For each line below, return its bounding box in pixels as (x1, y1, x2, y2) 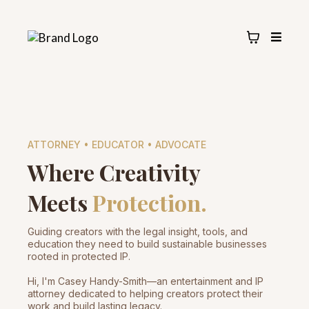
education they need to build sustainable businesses (28, 238, 267, 250)
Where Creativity (28, 157, 201, 187)
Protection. (92, 188, 207, 217)
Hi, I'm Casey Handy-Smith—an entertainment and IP (28, 275, 263, 287)
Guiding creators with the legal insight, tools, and (28, 226, 248, 237)
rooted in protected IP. (28, 250, 130, 262)
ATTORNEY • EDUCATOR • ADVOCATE (28, 139, 206, 150)
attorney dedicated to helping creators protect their (28, 288, 263, 299)
